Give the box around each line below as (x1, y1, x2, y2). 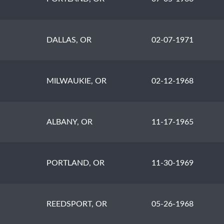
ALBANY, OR (46, 118, 93, 126)
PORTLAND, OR (46, 159, 105, 167)
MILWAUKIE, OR (46, 77, 107, 85)
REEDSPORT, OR (46, 200, 107, 208)
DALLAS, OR (46, 36, 92, 44)
